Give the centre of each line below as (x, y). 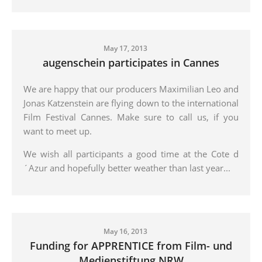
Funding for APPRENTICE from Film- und (131, 245)
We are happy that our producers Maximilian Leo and (131, 89)
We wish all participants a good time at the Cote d (131, 154)
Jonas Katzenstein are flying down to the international (131, 103)
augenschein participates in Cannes (131, 62)
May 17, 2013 (125, 48)
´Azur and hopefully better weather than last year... (127, 168)
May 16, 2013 (125, 231)
